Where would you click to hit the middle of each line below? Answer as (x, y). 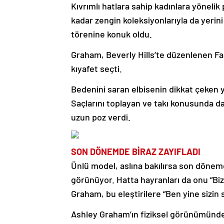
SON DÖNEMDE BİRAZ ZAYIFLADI (137, 152)
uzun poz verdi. (101, 117)
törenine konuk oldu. (111, 34)
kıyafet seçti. (96, 69)
